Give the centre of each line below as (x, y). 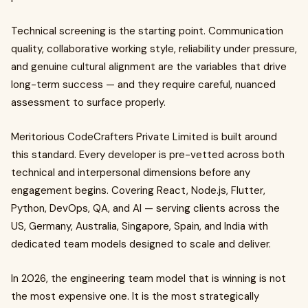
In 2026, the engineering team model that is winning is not (148, 278)
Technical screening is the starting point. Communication (147, 31)
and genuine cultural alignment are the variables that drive (149, 66)
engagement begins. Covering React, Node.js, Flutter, (138, 190)
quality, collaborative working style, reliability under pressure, (154, 48)
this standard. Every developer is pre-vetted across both (148, 154)
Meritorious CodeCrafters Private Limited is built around (144, 136)
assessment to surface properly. (88, 102)
